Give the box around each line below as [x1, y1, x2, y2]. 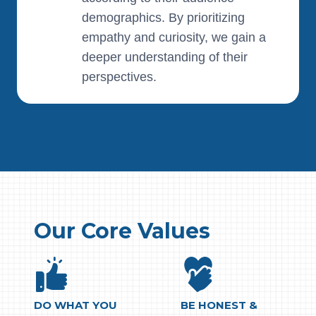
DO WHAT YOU [34, 298, 117, 312]
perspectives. [82, 70, 157, 84]
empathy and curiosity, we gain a [82, 30, 266, 44]
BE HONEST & [181, 298, 257, 312]
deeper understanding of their [82, 50, 248, 64]
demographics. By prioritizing [82, 11, 245, 25]
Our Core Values [34, 218, 210, 244]
